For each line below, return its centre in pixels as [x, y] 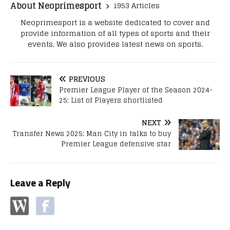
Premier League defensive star [116, 144]
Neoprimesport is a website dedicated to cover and [115, 22]
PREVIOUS [87, 79]
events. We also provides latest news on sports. [115, 44]
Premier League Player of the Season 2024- [136, 90]
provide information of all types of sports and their [115, 33]
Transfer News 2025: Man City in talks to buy [92, 133]
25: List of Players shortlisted [111, 100]
